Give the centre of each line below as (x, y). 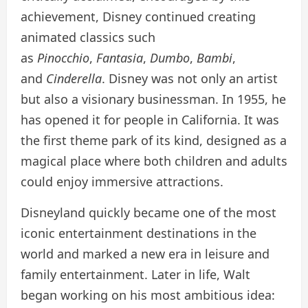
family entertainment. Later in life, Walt (135, 275)
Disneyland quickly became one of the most (148, 213)
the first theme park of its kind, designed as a (154, 141)
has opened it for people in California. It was (150, 120)
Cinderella (74, 79)
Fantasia (120, 58)
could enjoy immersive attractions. (122, 182)
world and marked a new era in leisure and (145, 254)
